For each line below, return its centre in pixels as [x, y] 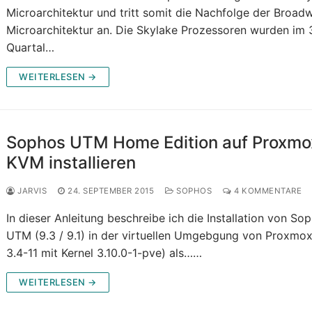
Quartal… [31, 48]
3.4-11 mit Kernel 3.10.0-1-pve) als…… [104, 253]
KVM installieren [71, 163]
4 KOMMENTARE [267, 191]
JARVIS [31, 191]
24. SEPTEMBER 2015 [111, 191]
